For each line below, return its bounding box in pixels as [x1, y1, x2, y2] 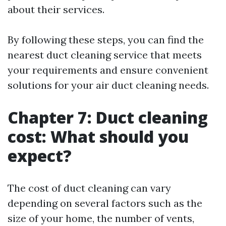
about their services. [8, 3, 104, 16]
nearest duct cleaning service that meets [8, 48, 202, 61]
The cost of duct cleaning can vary [8, 182, 171, 194]
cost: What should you [8, 126, 189, 147]
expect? [8, 145, 72, 166]
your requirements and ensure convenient [8, 64, 208, 76]
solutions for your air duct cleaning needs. [8, 79, 209, 91]
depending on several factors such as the [8, 197, 202, 209]
